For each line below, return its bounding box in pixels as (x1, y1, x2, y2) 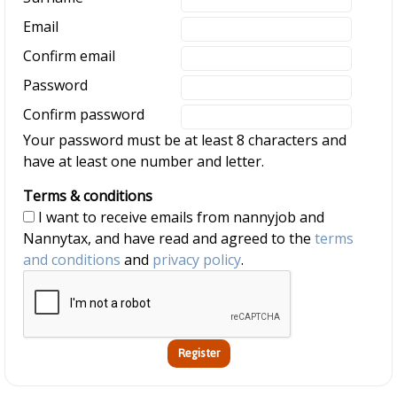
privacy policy (152, 250, 241, 269)
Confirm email (23, 46, 115, 66)
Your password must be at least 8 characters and (23, 130, 346, 150)
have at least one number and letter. (23, 152, 264, 171)
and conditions (23, 250, 121, 269)
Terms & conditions (23, 186, 152, 206)
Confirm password (23, 105, 144, 124)
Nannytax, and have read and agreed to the (23, 229, 315, 248)
